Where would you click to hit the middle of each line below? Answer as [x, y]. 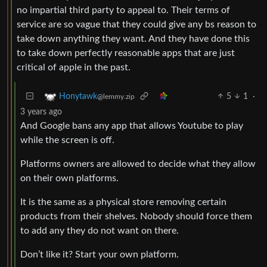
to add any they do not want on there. [100, 230]
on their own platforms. [69, 178]
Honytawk [78, 96]
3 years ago [41, 112]
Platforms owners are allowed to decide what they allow [138, 164]
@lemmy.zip [116, 96]
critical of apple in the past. [74, 67]
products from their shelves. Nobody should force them [136, 216]
